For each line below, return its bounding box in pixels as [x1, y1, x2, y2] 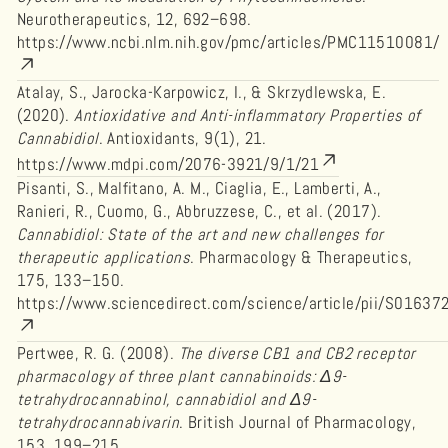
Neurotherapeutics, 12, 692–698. [17, 8, 252, 30]
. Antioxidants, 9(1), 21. [98, 127, 267, 149]
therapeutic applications [17, 246, 190, 268]
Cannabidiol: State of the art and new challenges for [17, 223, 384, 245]
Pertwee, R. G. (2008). [17, 342, 179, 364]
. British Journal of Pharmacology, [179, 411, 417, 433]
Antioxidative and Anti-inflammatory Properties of [74, 104, 421, 126]
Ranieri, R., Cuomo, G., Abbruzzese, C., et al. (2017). [17, 200, 382, 222]
